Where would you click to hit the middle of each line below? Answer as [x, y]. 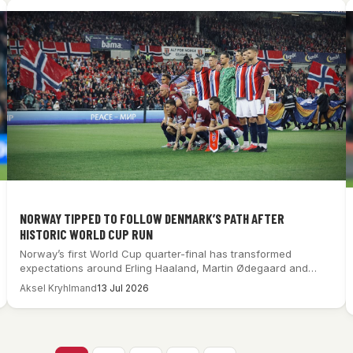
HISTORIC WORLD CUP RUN [87, 234]
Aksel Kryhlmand [59, 288]
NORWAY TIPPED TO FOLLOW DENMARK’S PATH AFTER [152, 218]
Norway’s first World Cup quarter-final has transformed [156, 253]
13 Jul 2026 [123, 288]
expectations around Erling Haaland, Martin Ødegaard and [164, 268]
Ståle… [37, 282]
